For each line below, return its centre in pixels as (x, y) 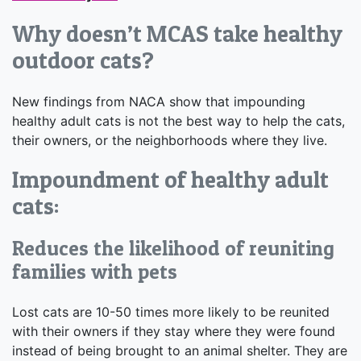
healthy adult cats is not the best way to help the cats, (178, 120)
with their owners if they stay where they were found (174, 331)
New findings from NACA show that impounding (159, 101)
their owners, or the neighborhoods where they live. (170, 140)
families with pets (95, 272)
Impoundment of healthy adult (170, 179)
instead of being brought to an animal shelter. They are (180, 350)
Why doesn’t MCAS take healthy (177, 33)
